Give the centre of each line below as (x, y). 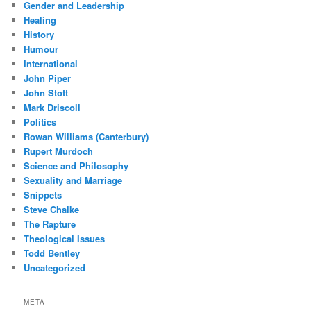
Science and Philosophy (76, 165)
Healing (40, 19)
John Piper (48, 78)
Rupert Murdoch (59, 151)
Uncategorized (55, 267)
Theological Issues (65, 238)
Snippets (43, 194)
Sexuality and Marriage (73, 180)
